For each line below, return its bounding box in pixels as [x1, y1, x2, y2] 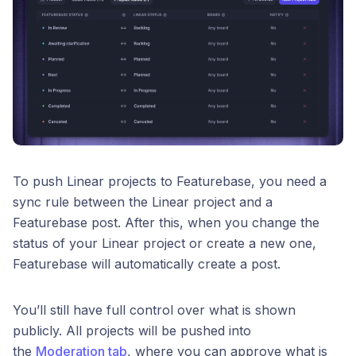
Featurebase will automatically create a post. [13, 255, 281, 272]
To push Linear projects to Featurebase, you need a [13, 172, 327, 189]
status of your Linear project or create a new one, [13, 234, 316, 251]
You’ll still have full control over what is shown [13, 301, 296, 318]
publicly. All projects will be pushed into [13, 322, 251, 339]
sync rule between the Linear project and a [13, 193, 273, 210]
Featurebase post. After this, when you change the [13, 214, 319, 230]
